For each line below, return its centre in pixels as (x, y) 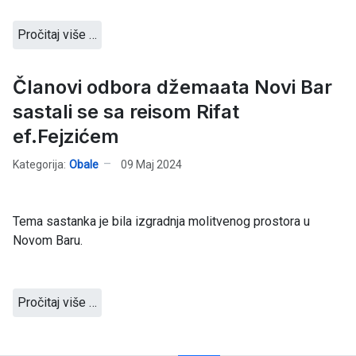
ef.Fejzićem (66, 137)
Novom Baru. (48, 241)
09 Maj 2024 (151, 164)
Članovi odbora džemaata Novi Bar (172, 87)
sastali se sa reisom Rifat (126, 112)
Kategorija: (39, 164)
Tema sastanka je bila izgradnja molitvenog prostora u (161, 222)
